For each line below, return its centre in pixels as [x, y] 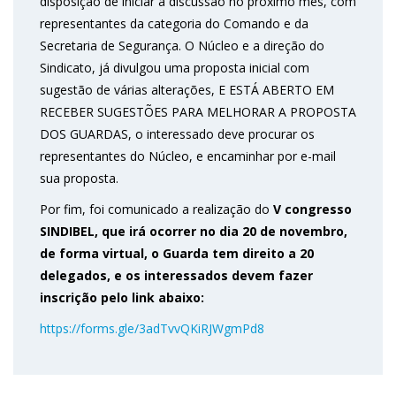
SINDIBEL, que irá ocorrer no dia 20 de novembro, [194, 232]
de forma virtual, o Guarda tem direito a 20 [177, 254]
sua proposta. [79, 179]
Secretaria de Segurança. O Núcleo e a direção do [182, 46]
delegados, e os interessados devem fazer [176, 276]
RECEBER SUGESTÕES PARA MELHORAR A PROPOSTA [198, 112]
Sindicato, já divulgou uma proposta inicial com [175, 68]
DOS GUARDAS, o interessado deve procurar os [177, 134]
